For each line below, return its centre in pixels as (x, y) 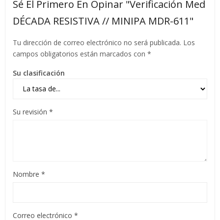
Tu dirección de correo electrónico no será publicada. (97, 42)
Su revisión (31, 111)
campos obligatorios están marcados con (80, 54)
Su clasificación (39, 73)
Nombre (27, 174)
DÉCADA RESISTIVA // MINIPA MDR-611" (103, 21)
